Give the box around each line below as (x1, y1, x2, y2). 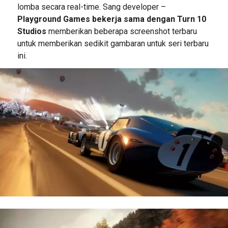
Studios (17, 26, 46, 37)
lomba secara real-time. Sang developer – (17, 2, 166, 12)
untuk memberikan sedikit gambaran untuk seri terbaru (17, 39, 209, 49)
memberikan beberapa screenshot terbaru (46, 26, 197, 37)
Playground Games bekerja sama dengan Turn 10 (17, 14, 206, 24)
